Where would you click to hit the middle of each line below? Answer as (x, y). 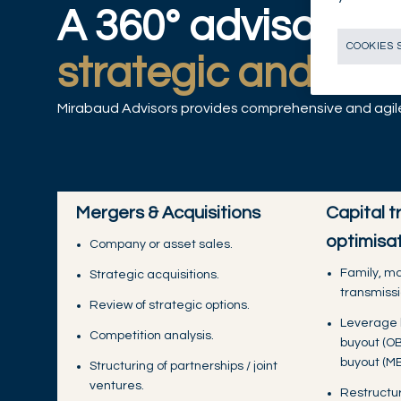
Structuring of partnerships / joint (183, 367)
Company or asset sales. (161, 245)
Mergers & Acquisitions (168, 213)
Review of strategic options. (170, 306)
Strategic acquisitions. (154, 275)
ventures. (117, 386)
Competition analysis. (152, 336)
